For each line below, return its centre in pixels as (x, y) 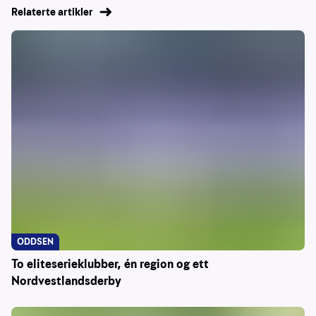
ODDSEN (35, 242)
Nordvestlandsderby (66, 281)
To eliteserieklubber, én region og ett (110, 265)
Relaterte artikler (52, 12)
